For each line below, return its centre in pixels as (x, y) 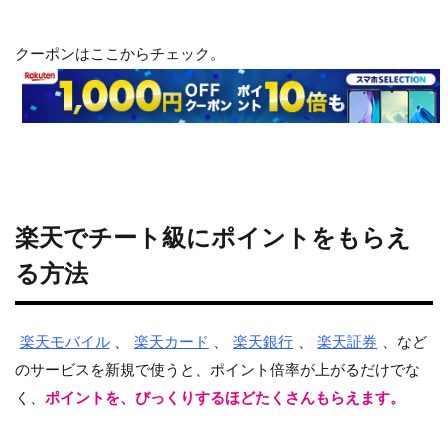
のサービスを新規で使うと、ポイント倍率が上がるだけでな (217, 368)
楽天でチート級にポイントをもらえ (213, 236)
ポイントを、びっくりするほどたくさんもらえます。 (225, 396)
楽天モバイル (64, 340)
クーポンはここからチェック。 (120, 53)
